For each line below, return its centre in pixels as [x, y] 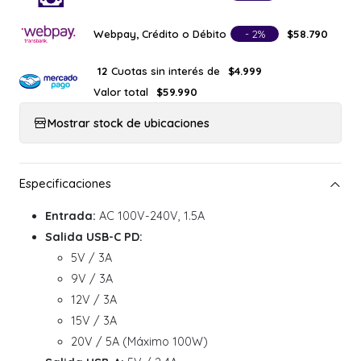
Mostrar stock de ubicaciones [129, 123]
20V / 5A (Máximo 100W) [139, 342]
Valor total [121, 91]
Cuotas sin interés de [166, 71]
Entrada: [71, 216]
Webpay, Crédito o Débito [160, 33]
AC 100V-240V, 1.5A [150, 216]
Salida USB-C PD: [94, 237]
